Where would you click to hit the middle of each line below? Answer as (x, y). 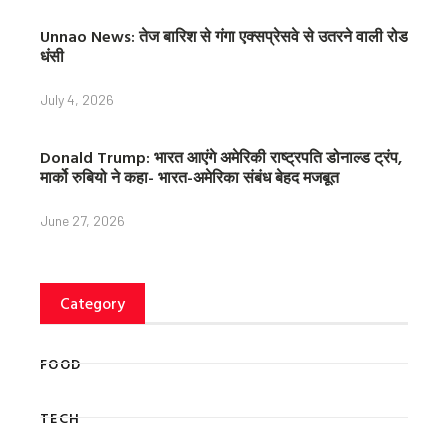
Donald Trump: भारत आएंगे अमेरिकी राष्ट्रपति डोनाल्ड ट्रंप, (221, 157)
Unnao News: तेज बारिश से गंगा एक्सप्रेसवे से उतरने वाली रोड (224, 36)
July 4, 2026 (77, 100)
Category (92, 303)
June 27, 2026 (82, 221)
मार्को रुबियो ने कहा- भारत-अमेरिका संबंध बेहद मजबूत (189, 177)
